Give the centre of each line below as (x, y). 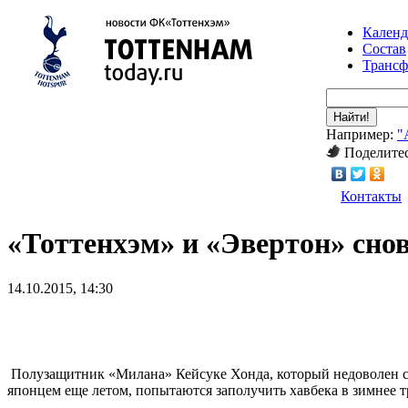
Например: (362, 134)
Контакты (371, 196)
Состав (384, 49)
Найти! (352, 117)
